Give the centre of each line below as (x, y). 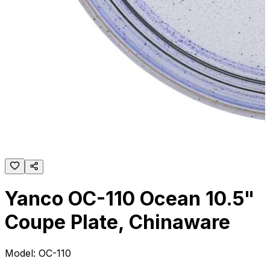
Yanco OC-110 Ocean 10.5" (130, 199)
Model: (22, 253)
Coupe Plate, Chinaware (118, 222)
